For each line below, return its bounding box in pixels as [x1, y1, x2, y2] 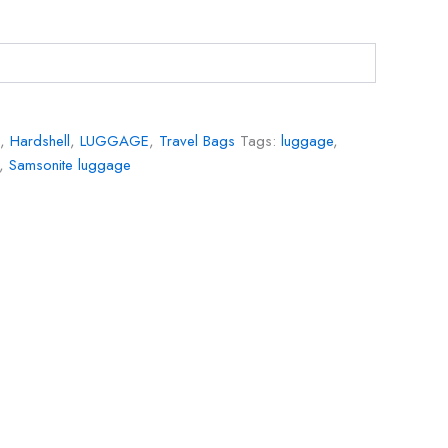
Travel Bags [159, 130, 235, 153]
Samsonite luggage [9, 154, 131, 177]
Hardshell [10, 130, 70, 153]
